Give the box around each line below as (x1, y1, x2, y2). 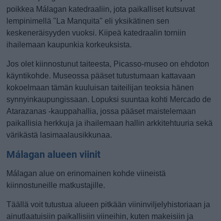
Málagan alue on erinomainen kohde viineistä (6, 169, 166, 178)
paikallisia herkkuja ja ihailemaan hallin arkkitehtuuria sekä (6, 119, 213, 127)
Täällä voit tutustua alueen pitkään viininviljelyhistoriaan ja (6, 200, 211, 209)
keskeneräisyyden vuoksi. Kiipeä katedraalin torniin (6, 29, 186, 37)
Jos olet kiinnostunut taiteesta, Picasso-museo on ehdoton (6, 60, 210, 68)
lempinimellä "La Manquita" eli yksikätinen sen (6, 17, 170, 25)
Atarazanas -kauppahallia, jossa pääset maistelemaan (6, 107, 196, 115)
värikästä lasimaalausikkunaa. (6, 131, 112, 139)
